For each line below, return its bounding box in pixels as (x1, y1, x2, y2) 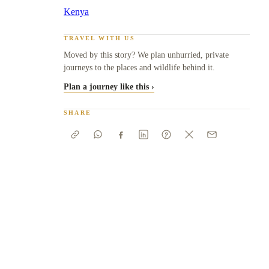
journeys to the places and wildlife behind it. (64, 62, 215, 72)
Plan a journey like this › (64, 82, 154, 91)
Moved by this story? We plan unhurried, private (64, 50, 229, 59)
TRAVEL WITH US (64, 34, 135, 41)
